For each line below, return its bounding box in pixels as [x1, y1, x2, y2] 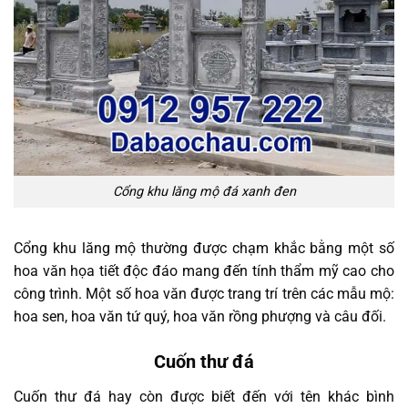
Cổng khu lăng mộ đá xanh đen [112, 184, 296, 199]
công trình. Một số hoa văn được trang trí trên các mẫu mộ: [14, 284, 394, 302]
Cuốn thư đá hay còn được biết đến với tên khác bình [14, 387, 394, 405]
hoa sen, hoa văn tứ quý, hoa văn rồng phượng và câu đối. [14, 307, 390, 325]
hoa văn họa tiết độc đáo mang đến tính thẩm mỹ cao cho [14, 261, 394, 280]
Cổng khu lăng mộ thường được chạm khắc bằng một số [14, 239, 394, 257]
